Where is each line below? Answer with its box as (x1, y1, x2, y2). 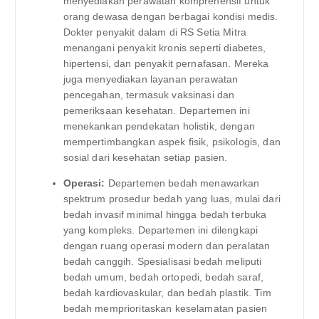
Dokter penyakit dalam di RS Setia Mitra (63, 26, 246, 38)
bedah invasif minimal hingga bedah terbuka (63, 209, 267, 221)
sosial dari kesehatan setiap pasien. (63, 151, 228, 163)
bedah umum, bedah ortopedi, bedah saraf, (63, 271, 264, 283)
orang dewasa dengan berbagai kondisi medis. (63, 10, 278, 22)
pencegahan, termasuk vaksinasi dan (63, 88, 235, 100)
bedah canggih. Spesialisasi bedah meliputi (63, 256, 262, 268)
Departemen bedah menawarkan (105, 177, 260, 189)
